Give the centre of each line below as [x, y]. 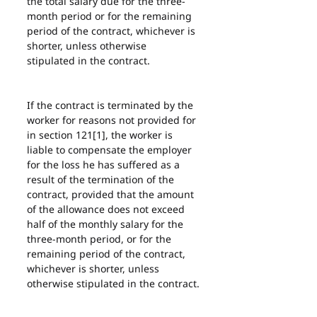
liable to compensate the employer [111, 150]
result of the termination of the [102, 179]
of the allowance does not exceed [107, 209]
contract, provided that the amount [112, 194]
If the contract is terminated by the [111, 105]
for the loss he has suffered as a [105, 165]
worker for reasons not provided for [113, 120]
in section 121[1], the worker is [101, 135]
